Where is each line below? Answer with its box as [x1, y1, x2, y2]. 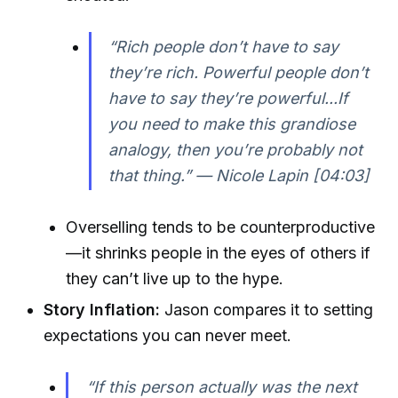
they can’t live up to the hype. [66, 268, 284, 288]
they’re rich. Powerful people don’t [108, 62, 370, 82]
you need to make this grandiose [108, 114, 356, 133]
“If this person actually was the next [86, 377, 358, 396]
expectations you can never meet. [44, 326, 292, 346]
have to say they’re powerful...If [108, 88, 349, 107]
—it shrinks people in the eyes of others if [66, 243, 371, 262]
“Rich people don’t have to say [108, 36, 339, 56]
